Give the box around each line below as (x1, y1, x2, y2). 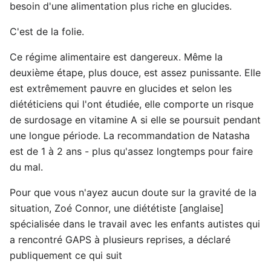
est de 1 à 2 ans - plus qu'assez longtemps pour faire (10, 145, 253, 157)
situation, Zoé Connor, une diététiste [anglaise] (10, 202, 224, 214)
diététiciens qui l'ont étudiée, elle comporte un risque (10, 98, 253, 110)
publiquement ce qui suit (10, 249, 122, 261)
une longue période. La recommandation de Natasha (10, 129, 250, 142)
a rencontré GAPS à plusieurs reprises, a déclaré (10, 233, 230, 246)
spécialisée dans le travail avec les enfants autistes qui (10, 218, 260, 230)
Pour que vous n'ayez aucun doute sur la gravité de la (10, 186, 256, 198)
